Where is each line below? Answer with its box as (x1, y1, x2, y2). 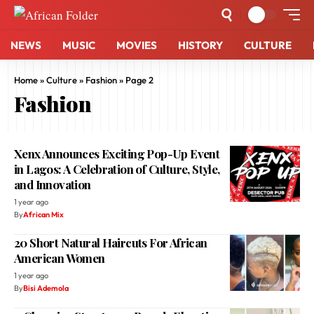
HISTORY (178, 38, 223, 52)
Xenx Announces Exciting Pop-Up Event (14, 146, 220, 161)
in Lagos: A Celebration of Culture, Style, (14, 161, 220, 177)
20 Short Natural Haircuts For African (14, 235, 207, 250)
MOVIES (116, 38, 157, 52)
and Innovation (14, 177, 91, 192)
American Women (14, 250, 105, 266)
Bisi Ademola (23, 283, 69, 293)
